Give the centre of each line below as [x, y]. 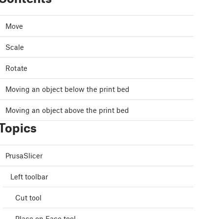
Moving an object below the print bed [67, 89]
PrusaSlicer [24, 156]
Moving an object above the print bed [67, 110]
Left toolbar [29, 177]
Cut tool [28, 198]
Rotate [16, 68]
